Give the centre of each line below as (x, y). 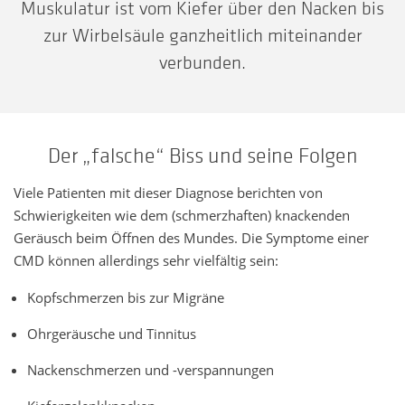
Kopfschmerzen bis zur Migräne (126, 297)
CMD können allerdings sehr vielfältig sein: (146, 260)
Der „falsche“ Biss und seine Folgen (202, 155)
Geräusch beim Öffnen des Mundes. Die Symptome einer (191, 237)
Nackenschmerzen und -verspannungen (151, 369)
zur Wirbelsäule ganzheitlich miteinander (202, 35)
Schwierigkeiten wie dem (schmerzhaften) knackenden (182, 215)
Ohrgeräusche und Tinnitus (112, 333)
